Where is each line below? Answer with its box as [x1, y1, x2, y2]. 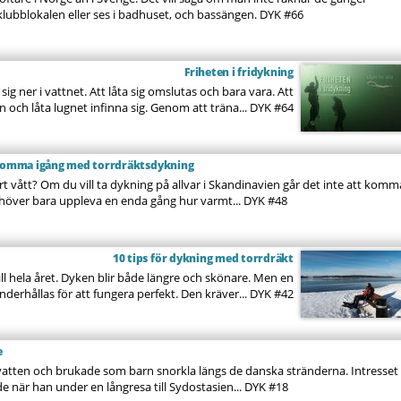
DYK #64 [250, 99, 294, 115]
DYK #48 [243, 192, 287, 209]
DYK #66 [260, 6, 303, 22]
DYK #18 [244, 379, 288, 395]
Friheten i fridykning [184, 64, 294, 80]
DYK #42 [250, 286, 294, 302]
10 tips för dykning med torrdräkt [112, 251, 294, 266]
